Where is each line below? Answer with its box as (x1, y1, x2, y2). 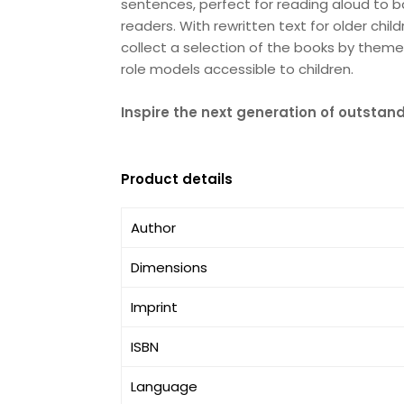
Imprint (131, 298, 179, 317)
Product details (121, 170, 234, 188)
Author (131, 218, 177, 237)
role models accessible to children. (121, 60, 354, 78)
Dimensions (131, 258, 208, 277)
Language (131, 377, 198, 396)
